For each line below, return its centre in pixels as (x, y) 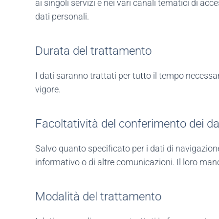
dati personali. (62, 17)
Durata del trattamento (93, 51)
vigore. (48, 89)
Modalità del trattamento (98, 197)
